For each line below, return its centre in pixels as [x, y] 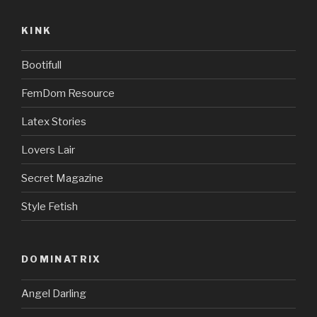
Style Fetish [50, 206]
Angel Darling [54, 294]
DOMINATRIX [62, 259]
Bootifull [41, 65]
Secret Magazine [62, 178]
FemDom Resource [68, 93]
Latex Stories [54, 121]
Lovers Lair [48, 150]
